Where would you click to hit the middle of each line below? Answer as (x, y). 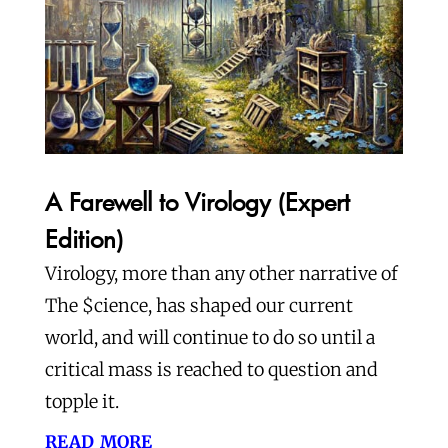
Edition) (83, 239)
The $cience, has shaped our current (198, 306)
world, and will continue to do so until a (209, 338)
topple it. (81, 402)
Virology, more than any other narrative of (221, 274)
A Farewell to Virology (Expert (197, 202)
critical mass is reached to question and (211, 370)
